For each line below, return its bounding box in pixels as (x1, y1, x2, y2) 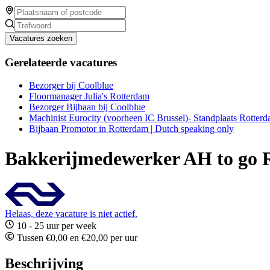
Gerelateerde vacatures (5, 55, 117, 69)
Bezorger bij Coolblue (29, 80, 113, 91)
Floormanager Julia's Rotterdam (29, 91, 149, 102)
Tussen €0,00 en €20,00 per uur (14, 233, 137, 243)
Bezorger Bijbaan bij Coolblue (29, 102, 145, 113)
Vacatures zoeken (10, 33, 72, 43)
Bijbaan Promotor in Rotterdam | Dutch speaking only (29, 124, 234, 134)
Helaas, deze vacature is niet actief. (5, 209, 137, 219)
